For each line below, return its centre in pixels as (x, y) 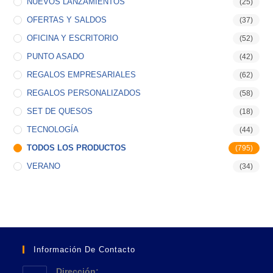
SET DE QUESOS (60, 111)
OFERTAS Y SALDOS (67, 19)
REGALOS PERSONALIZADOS (84, 93)
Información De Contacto (85, 249)
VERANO (44, 166)
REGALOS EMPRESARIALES (82, 74)
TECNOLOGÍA (53, 129)
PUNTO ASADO (56, 56)
